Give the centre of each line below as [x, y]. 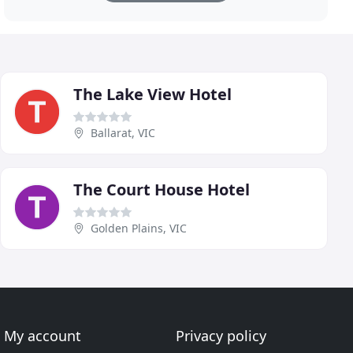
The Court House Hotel [162, 190]
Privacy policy [221, 336]
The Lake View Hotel [152, 95]
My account [43, 336]
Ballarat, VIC [123, 133]
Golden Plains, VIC [139, 229]
